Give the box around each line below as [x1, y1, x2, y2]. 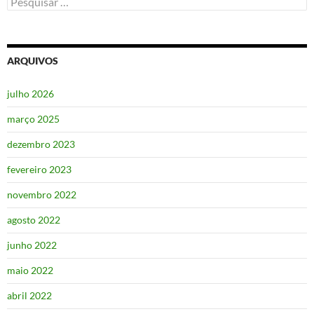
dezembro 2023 [7, 137, 75, 150]
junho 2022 [7, 238, 57, 251]
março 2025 [7, 112, 60, 125]
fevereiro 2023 [7, 163, 71, 175]
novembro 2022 [7, 188, 76, 200]
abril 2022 [7, 289, 52, 301]
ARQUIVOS [7, 54, 58, 67]
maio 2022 [7, 264, 53, 276]
